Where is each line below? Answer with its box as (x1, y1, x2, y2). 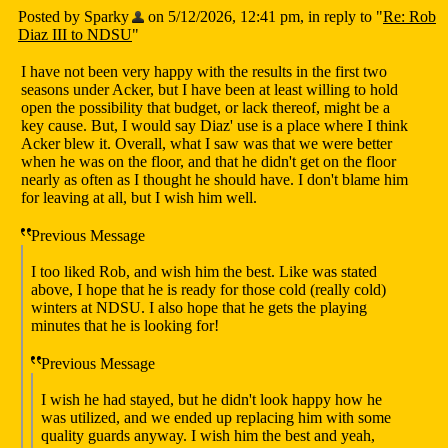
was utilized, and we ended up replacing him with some (41, 409, 391, 427)
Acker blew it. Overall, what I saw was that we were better (21, 135, 392, 153)
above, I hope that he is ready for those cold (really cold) (31, 281, 386, 299)
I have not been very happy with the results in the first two (21, 63, 387, 81)
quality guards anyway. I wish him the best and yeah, (41, 427, 375, 445)
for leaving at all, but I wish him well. (21, 189, 257, 207)
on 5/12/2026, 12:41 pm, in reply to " (144, 8, 383, 26)
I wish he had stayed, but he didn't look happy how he (41, 391, 382, 409)
